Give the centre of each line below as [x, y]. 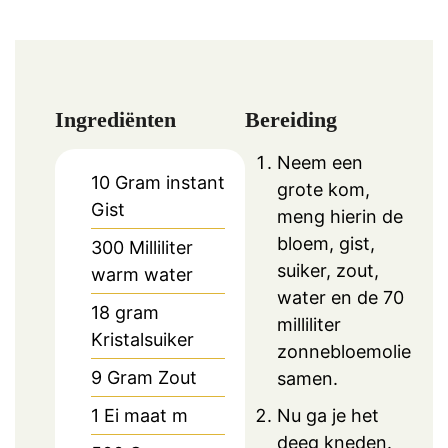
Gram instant [170, 182]
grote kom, [323, 189]
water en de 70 [340, 297]
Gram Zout [152, 377]
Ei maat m [146, 415]
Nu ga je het [328, 415]
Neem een [320, 162]
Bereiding [291, 119]
